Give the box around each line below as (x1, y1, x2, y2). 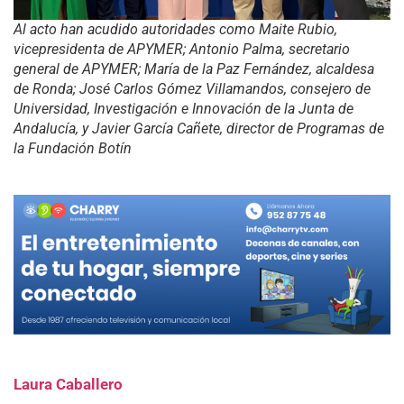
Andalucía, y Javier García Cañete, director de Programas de (14, 119, 384, 137)
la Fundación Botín (14, 139, 132, 157)
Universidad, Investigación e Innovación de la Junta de (14, 99, 353, 117)
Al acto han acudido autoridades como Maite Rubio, (14, 20, 337, 38)
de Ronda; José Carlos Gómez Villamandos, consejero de (14, 79, 371, 97)
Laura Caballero (14, 374, 123, 393)
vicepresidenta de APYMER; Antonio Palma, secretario (14, 40, 350, 58)
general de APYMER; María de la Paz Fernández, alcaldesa (14, 60, 374, 78)
